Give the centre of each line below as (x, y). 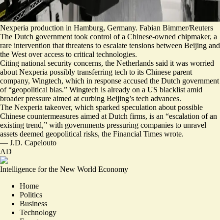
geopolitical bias (37, 90)
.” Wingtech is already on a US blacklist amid (132, 90)
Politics (31, 195)
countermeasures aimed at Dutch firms (86, 116)
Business (33, 204)
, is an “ (157, 116)
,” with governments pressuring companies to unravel (124, 125)
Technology (38, 212)
